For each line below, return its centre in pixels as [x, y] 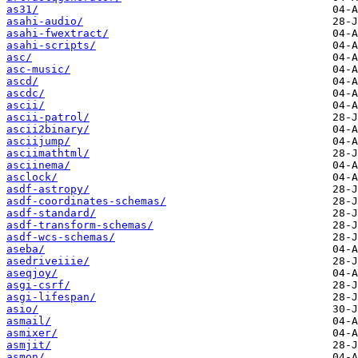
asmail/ [29, 321]
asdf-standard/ [51, 213]
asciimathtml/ [48, 153]
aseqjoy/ [32, 273]
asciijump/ [38, 141]
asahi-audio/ [45, 22]
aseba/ [26, 249]
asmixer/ [32, 333]
